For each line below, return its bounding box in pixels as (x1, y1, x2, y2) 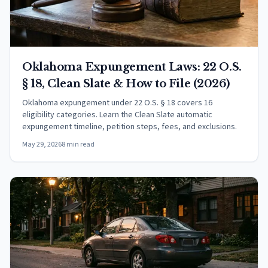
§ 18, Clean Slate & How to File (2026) (22, 77, 230, 90)
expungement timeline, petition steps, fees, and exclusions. (22, 121, 237, 133)
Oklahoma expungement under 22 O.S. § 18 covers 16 (22, 97, 212, 109)
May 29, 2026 (22, 139, 62, 150)
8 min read (62, 139, 95, 150)
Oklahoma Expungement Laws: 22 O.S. (22, 60, 242, 74)
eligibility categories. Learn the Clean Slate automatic (22, 109, 212, 121)
